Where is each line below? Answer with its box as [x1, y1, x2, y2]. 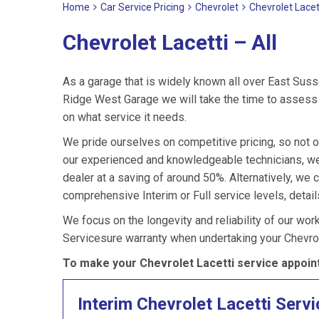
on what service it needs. [63, 110, 187, 124]
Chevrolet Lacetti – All [63, 30, 277, 55]
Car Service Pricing [100, 1, 184, 13]
